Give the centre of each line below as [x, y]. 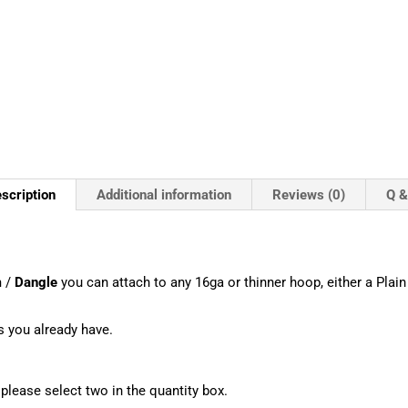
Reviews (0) [309, 195]
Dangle [36, 283]
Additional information [164, 195]
